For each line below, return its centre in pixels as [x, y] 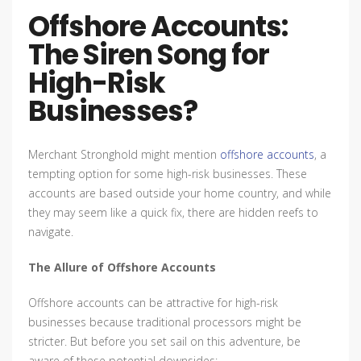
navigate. [51, 232]
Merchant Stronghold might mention [124, 155]
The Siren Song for [149, 55]
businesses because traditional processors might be [165, 322]
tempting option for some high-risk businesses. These [168, 174]
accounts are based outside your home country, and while [180, 193]
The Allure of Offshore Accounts [122, 268]
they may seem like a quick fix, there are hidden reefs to [173, 213]
